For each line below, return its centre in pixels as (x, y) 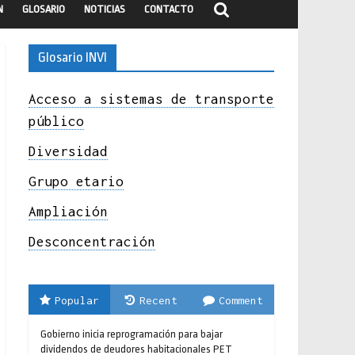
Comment (241, 300)
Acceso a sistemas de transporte (151, 99)
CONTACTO (169, 9)
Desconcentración (92, 241)
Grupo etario (76, 181)
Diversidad (68, 151)
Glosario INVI (73, 57)
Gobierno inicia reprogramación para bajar (132, 334)
